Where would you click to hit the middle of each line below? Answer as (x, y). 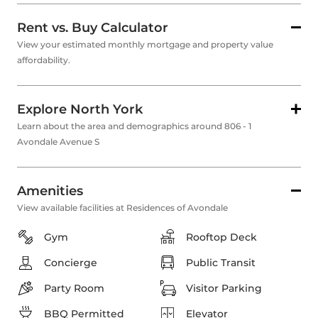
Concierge (71, 263)
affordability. (44, 60)
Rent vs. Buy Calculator (93, 28)
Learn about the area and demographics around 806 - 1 (134, 126)
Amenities (50, 191)
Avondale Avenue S (58, 142)
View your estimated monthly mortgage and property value (145, 45)
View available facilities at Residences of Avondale (122, 208)
